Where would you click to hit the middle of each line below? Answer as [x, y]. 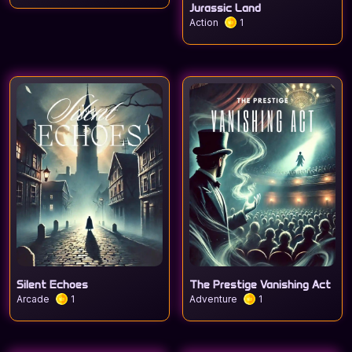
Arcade [33, 299]
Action [204, 23]
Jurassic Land [225, 8]
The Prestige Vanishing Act [260, 284]
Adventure [213, 299]
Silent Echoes [52, 284]
